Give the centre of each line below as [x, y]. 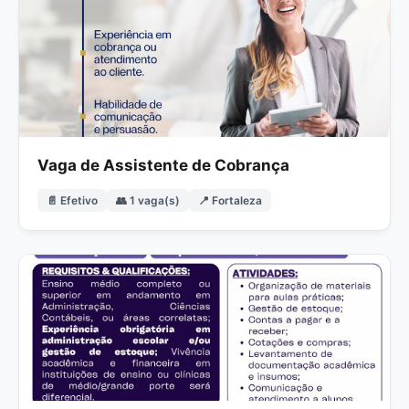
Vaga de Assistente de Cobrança [163, 165]
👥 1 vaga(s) [148, 200]
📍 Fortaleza [230, 200]
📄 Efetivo [72, 200]
